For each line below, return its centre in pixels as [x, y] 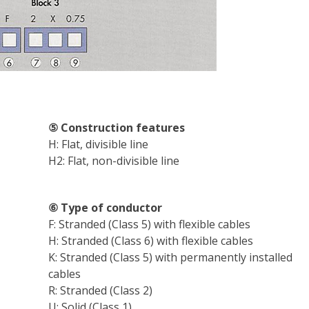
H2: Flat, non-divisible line [113, 161]
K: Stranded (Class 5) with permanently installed [170, 257]
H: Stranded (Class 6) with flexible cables [150, 241]
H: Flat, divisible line [98, 144]
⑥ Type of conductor [105, 208]
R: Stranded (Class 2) [100, 290]
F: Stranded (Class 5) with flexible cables [149, 224]
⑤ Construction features [116, 128]
